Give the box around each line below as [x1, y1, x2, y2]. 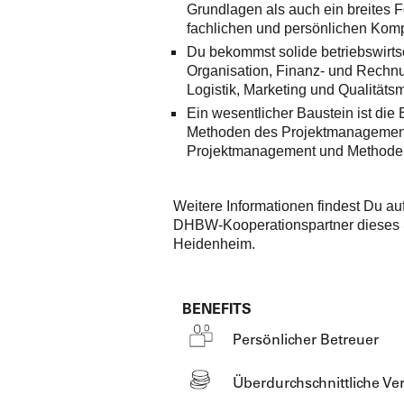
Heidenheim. [173, 235, 255, 252]
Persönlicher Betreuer [233, 329, 379, 348]
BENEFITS [182, 298, 252, 317]
